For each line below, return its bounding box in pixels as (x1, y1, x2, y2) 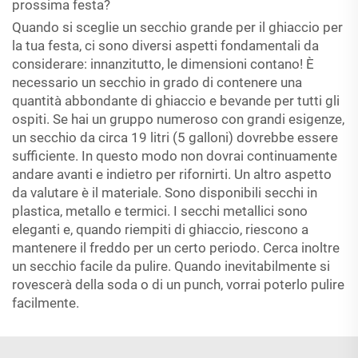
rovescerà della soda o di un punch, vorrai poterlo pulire (12, 276, 344, 292)
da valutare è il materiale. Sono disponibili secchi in (12, 184, 317, 201)
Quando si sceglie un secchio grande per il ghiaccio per (12, 18, 343, 35)
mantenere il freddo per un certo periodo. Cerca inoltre (12, 239, 340, 256)
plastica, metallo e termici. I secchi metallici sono (12, 202, 308, 219)
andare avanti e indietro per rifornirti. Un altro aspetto (12, 165, 332, 182)
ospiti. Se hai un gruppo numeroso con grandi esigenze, (12, 110, 344, 127)
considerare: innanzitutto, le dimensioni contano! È (12, 55, 314, 72)
